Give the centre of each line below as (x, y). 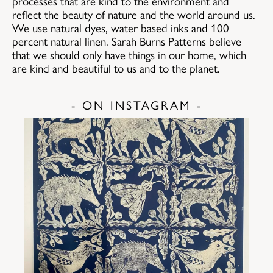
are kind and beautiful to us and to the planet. (116, 68)
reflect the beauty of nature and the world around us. (134, 14)
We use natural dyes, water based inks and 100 (121, 28)
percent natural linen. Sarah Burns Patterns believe (127, 41)
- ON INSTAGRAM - (136, 105)
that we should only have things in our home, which (129, 55)
